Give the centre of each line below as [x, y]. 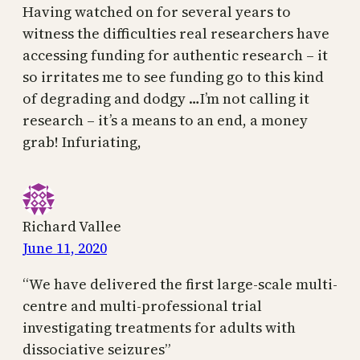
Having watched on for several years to [157, 12]
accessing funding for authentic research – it [175, 55]
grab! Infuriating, [82, 142]
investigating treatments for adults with [159, 328]
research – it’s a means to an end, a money [165, 121]
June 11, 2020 [65, 248]
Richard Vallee [72, 227]
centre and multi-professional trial [142, 306]
